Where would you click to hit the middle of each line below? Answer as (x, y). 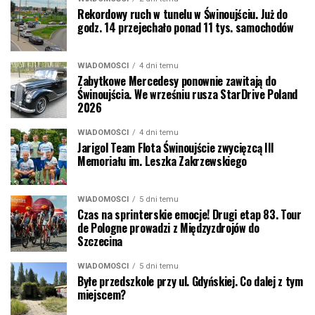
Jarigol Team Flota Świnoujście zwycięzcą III (176, 147)
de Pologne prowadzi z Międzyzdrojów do (168, 227)
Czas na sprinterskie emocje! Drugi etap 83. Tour (189, 214)
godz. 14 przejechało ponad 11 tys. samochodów (186, 27)
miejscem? (102, 294)
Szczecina (101, 241)
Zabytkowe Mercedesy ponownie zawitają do (177, 81)
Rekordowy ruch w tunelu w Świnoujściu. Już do (182, 14)
